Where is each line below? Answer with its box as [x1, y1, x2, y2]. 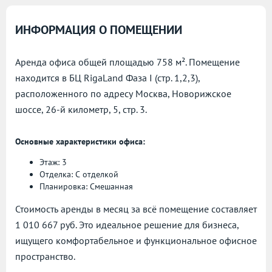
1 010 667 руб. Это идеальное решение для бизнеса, [15, 219, 239, 231]
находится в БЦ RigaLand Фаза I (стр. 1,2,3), [15, 72, 200, 84]
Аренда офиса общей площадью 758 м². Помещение [15, 56, 240, 68]
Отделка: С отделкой [39, 169, 118, 180]
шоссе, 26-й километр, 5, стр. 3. [15, 103, 147, 115]
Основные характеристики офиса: [15, 136, 145, 147]
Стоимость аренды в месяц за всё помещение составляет [15, 203, 257, 215]
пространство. [15, 250, 75, 262]
